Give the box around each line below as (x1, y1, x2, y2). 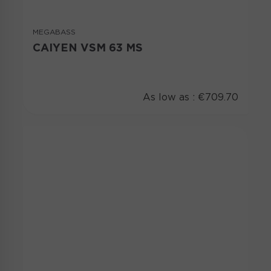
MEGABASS (33, 27, 76, 36)
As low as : (143, 91, 198, 103)
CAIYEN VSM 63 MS (33, 41, 143, 54)
